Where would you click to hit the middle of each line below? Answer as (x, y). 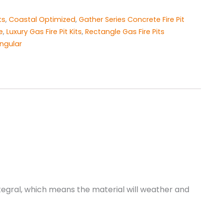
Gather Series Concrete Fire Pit (132, 19)
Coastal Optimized (42, 19)
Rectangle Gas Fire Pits (125, 31)
